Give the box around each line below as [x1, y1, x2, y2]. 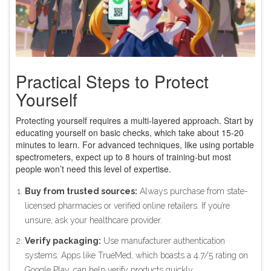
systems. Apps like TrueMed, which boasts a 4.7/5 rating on [25, 250, 248, 261]
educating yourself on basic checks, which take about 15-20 [16, 126, 244, 139]
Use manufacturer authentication [101, 236, 225, 246]
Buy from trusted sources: [25, 186, 137, 197]
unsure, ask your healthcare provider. [25, 215, 162, 226]
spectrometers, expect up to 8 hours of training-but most [16, 151, 231, 163]
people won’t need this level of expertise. [16, 163, 171, 175]
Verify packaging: [25, 236, 101, 246]
